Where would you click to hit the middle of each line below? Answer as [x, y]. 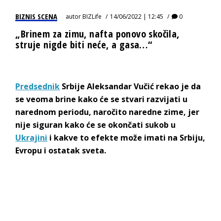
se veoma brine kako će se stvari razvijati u [102, 99]
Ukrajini [32, 137]
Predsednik [38, 86]
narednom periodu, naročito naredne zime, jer [108, 112]
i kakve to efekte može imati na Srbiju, [127, 137]
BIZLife [92, 16]
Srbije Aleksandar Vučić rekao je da [130, 86]
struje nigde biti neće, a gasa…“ [84, 44]
